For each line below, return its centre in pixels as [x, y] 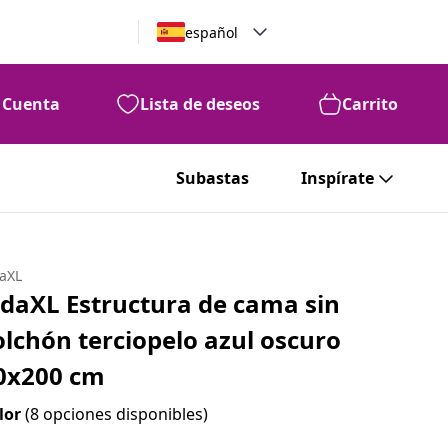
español [211, 32]
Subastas [212, 178]
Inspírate [337, 178]
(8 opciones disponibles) [117, 414]
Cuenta [31, 104]
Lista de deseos [200, 104]
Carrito [370, 104]
